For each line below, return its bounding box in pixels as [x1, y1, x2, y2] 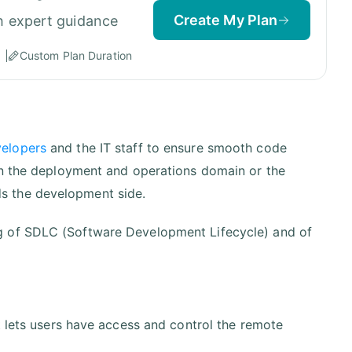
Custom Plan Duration [19, 49, 132, 63]
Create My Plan [173, 12, 278, 29]
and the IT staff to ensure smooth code [46, 139, 287, 156]
